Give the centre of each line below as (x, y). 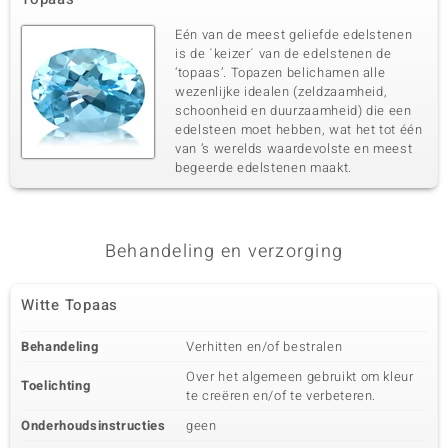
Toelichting (56, 385)
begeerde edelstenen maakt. (263, 167)
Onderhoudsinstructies (93, 425)
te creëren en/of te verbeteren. (281, 395)
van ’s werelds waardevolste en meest (294, 148)
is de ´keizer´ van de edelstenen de (283, 53)
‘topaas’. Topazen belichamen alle (280, 72)
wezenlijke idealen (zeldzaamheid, (281, 91)
